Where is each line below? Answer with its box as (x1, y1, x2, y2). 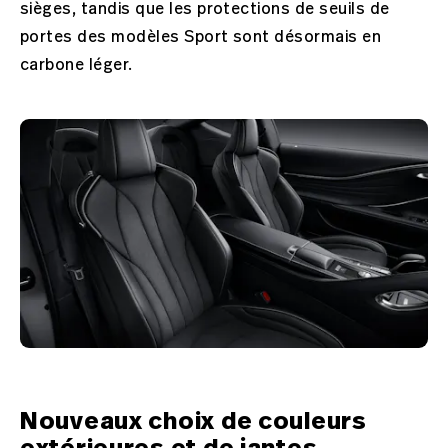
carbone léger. (20, 54, 133, 75)
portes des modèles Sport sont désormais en (20, 26, 382, 47)
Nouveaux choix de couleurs (20, 405, 367, 437)
